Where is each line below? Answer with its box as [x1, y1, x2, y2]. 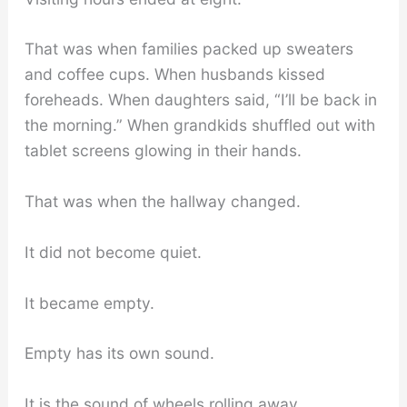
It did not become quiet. [24, 242, 202, 262]
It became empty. [24, 293, 154, 313]
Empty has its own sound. [24, 343, 214, 363]
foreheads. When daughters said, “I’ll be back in [24, 90, 377, 110]
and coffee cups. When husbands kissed [24, 65, 325, 84]
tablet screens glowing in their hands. [24, 141, 302, 161]
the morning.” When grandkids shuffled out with [24, 115, 375, 135]
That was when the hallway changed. [24, 192, 301, 212]
